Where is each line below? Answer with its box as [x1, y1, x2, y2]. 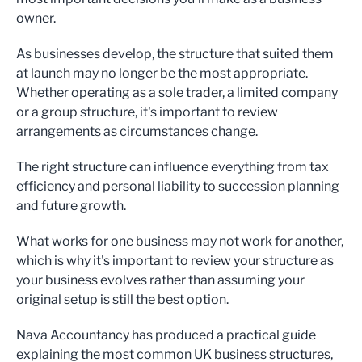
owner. [16, 11, 56, 26]
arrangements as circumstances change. [16, 124, 258, 139]
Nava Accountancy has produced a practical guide [16, 327, 316, 343]
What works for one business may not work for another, [16, 234, 343, 249]
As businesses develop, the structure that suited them [16, 46, 334, 61]
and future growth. [16, 198, 126, 213]
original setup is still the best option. [16, 292, 229, 307]
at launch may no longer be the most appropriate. [16, 65, 308, 81]
